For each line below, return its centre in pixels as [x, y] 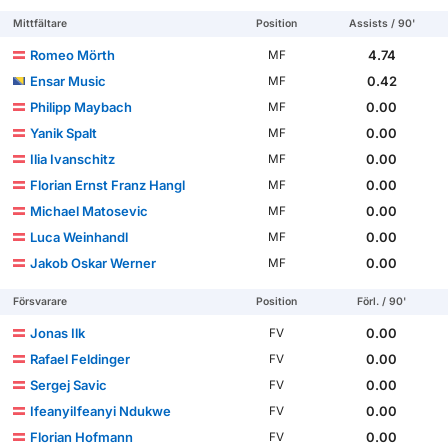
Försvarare [40, 302]
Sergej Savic [69, 385]
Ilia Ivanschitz [73, 159]
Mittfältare [40, 24]
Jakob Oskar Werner [93, 263]
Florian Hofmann [82, 437]
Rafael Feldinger [80, 359]
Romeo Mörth [73, 55]
